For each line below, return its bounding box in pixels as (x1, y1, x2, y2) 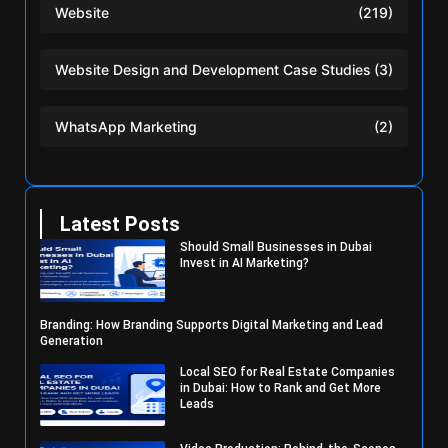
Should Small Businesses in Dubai (180, 239, 373, 254)
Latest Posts (60, 211, 180, 236)
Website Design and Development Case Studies (55, 60, 371, 78)
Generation (40, 333, 103, 348)
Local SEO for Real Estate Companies (180, 364, 396, 379)
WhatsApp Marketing (55, 117, 197, 135)
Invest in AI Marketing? (180, 255, 310, 270)
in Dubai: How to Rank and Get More (180, 380, 382, 395)
